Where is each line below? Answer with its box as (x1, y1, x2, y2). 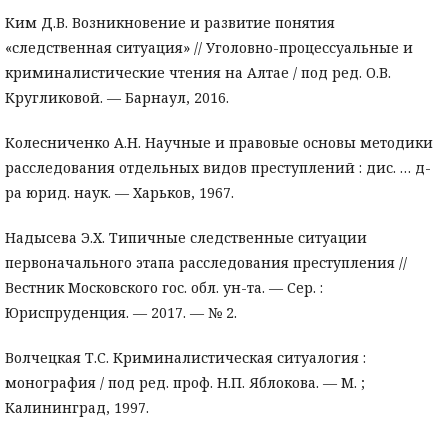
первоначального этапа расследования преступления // (5, 253, 407, 273)
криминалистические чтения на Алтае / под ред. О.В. (5, 63, 391, 83)
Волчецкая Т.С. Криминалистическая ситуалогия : (5, 348, 366, 368)
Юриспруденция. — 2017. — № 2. (5, 303, 237, 323)
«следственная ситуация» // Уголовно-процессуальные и (5, 38, 413, 58)
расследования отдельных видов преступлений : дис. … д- (5, 158, 431, 178)
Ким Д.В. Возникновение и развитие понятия (5, 13, 335, 33)
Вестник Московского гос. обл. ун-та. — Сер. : (5, 278, 323, 298)
